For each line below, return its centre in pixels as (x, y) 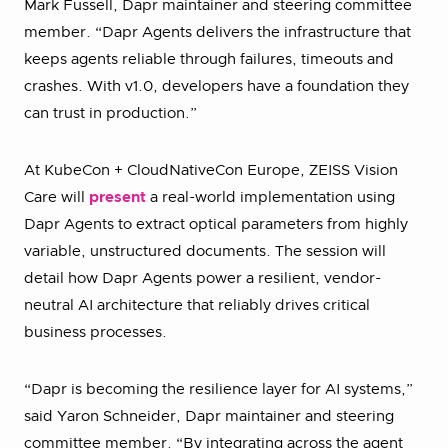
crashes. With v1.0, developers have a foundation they (216, 86)
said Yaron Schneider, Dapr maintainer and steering (209, 416)
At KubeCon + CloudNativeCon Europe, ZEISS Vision (211, 170)
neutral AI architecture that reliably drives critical (197, 305)
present (117, 197)
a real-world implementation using (270, 197)
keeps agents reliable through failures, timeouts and (209, 59)
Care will (56, 197)
